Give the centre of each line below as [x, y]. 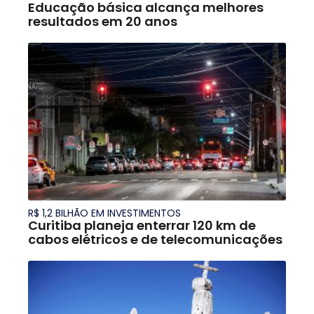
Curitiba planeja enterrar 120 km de [142, 225]
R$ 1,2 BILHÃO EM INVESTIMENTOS [104, 213]
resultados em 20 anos [103, 21]
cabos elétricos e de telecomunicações [155, 239]
